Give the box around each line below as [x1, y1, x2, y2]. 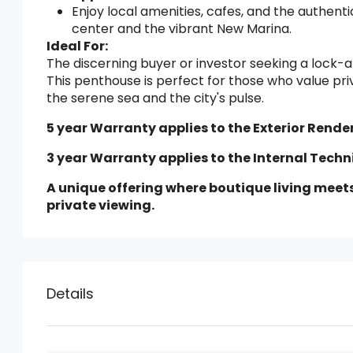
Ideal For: [46, 37, 108, 55]
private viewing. [46, 196, 154, 214]
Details [46, 284, 94, 303]
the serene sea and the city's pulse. [46, 89, 264, 107]
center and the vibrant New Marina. [72, 20, 292, 38]
